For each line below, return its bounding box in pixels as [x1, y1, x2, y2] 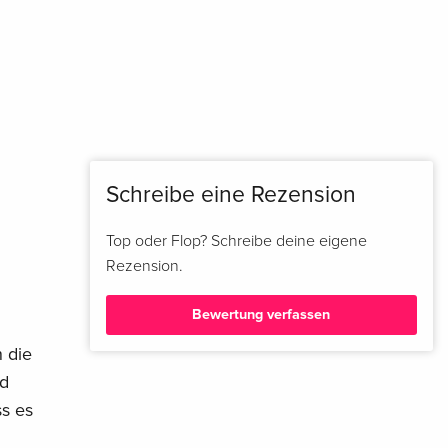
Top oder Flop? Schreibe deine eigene [105, 232, 367, 249]
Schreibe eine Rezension [105, 180, 356, 209]
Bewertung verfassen [192, 306, 331, 324]
